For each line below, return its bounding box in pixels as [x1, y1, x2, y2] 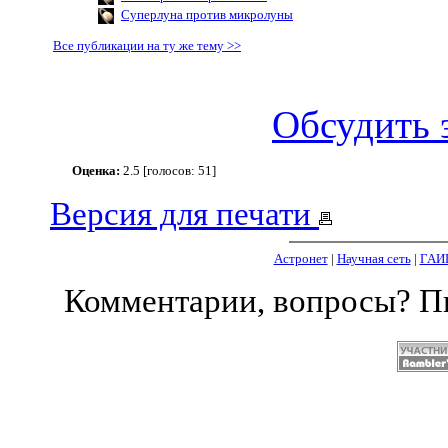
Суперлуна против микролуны [121, 6, 293, 22]
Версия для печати [50, 196, 319, 232]
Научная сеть [336, 251, 411, 266]
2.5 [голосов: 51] [120, 163, 216, 178]
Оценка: [72, 163, 120, 178]
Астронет [273, 251, 328, 266]
